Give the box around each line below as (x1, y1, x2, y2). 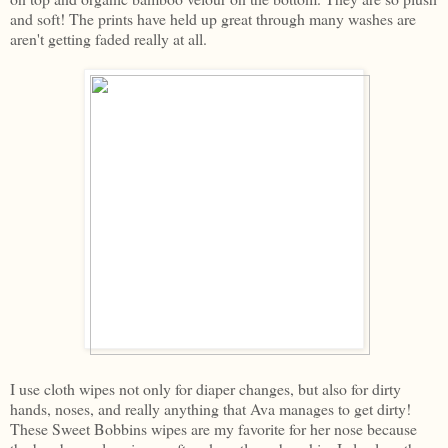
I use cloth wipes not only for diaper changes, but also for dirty (10, 377, 401, 399)
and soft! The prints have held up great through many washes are (10, 7, 416, 29)
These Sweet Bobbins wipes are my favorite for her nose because (10, 417, 417, 439)
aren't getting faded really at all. (10, 27, 207, 49)
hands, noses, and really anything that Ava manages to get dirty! (10, 397, 411, 419)
